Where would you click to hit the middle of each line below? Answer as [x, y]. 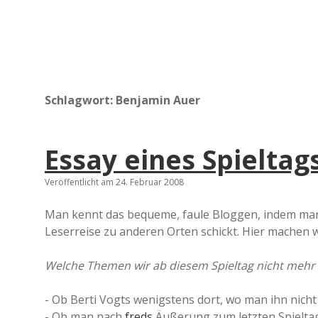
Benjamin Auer [158, 100]
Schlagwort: [80, 100]
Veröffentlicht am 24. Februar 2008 [114, 182]
